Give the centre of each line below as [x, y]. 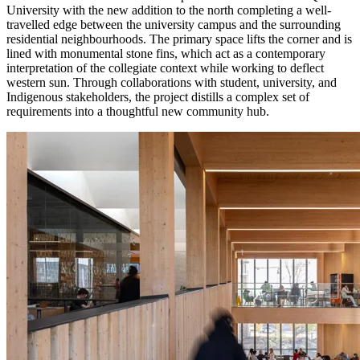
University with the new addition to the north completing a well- [169, 10]
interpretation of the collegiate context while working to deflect [165, 68]
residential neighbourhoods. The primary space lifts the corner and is [179, 39]
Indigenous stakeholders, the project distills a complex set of [158, 97]
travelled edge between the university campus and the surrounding [174, 25]
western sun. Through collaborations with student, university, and [172, 83]
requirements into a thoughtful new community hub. [138, 112]
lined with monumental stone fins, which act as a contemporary [166, 54]
